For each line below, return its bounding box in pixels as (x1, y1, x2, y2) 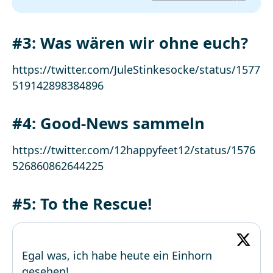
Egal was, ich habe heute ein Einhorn (22, 248, 212, 263)
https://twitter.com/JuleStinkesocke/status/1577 (12, 62, 260, 77)
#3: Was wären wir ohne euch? (12, 32, 248, 54)
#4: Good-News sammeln (12, 113, 205, 134)
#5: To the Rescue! (12, 193, 152, 214)
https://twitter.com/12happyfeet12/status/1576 (12, 143, 255, 157)
